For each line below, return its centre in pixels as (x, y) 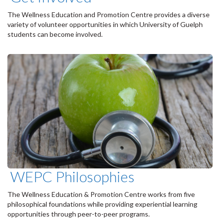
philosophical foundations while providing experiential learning (102, 204)
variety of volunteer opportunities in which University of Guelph (105, 25)
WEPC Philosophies (71, 176)
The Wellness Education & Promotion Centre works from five (101, 194)
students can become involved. (55, 34)
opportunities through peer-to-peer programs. (79, 214)
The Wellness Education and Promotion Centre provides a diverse (109, 15)
